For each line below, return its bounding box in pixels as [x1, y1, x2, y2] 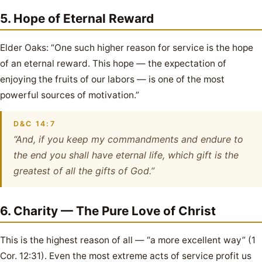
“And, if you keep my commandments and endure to [13, 133, 243, 145]
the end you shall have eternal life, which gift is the [13, 149, 239, 161]
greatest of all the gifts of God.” [13, 165, 154, 177]
